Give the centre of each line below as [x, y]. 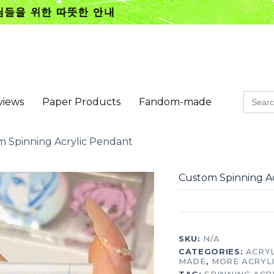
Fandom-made [175, 102]
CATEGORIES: [212, 252]
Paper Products [81, 102]
